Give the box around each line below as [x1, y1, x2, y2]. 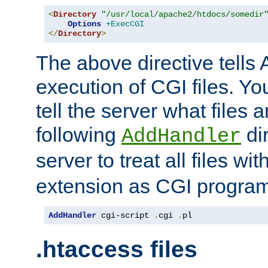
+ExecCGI [106, 19, 144, 29]
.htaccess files [36, 236, 197, 263]
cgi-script [96, 210, 154, 220]
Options [68, 19, 101, 29]
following [36, 123, 121, 146]
